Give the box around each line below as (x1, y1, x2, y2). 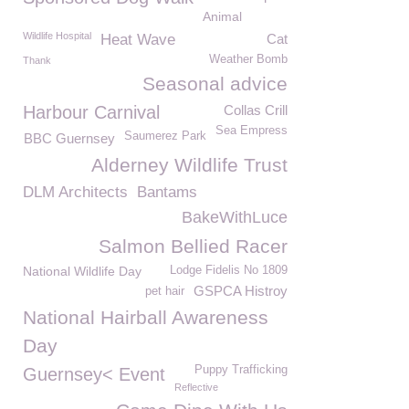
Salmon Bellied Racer (99, 236, 288, 257)
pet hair (145, 285, 184, 298)
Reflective (174, 382, 218, 393)
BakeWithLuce (182, 208, 288, 226)
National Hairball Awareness (23, 307, 268, 328)
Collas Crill (224, 102, 288, 118)
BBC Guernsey (24, 131, 115, 146)
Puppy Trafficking (194, 363, 288, 376)
